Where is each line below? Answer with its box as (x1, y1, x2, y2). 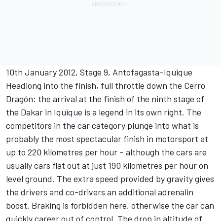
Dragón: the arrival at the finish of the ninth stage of (6, 93, 204, 105)
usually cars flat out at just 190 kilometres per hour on (6, 160, 208, 171)
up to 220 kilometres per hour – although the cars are (6, 147, 207, 158)
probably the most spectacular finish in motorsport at (6, 133, 208, 145)
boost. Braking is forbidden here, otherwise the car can (6, 200, 214, 211)
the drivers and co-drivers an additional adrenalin (6, 186, 193, 198)
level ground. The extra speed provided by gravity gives (6, 173, 214, 184)
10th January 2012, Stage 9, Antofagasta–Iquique (6, 67, 192, 78)
